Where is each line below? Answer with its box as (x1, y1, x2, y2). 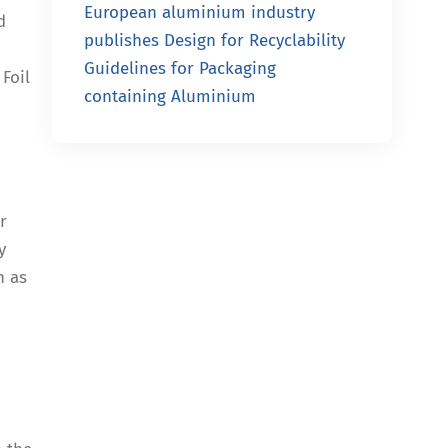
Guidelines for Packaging (84, 58, 276, 79)
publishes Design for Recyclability (84, 30, 345, 51)
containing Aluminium (84, 86, 256, 107)
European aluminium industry (84, 2, 315, 23)
